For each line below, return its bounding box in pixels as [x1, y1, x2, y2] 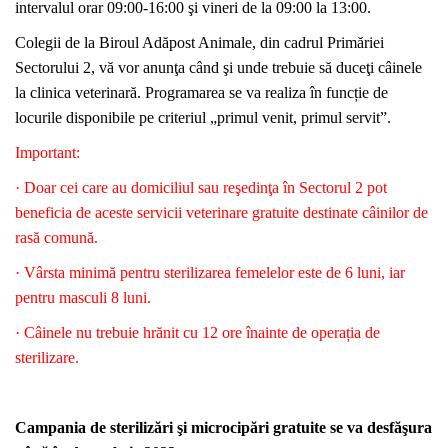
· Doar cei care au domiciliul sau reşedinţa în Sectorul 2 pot [15, 179, 387, 196]
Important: [15, 144, 80, 161]
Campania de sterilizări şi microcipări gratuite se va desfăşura [15, 419, 432, 436]
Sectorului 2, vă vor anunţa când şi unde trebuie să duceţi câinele [15, 59, 422, 76]
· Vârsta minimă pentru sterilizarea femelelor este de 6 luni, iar [15, 264, 405, 281]
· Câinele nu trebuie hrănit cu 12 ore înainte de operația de [15, 324, 380, 341]
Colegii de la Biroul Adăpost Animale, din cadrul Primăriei [15, 34, 384, 51]
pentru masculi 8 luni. [15, 289, 151, 306]
